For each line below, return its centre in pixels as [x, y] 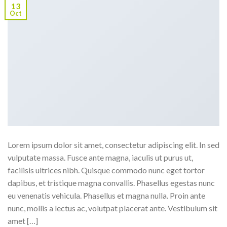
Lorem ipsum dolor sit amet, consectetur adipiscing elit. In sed [113, 144]
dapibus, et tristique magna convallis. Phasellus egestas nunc [111, 182]
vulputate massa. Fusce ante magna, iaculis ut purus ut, [100, 157]
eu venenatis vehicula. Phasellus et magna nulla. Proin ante [106, 195]
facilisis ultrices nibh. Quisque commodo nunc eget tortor [106, 170]
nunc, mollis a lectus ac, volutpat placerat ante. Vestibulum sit [112, 208]
